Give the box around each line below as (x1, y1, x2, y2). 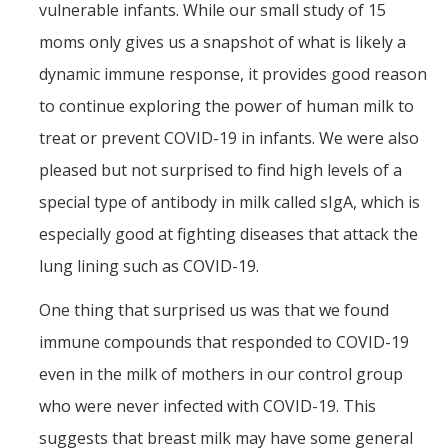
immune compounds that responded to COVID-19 (39, 331, 409, 354)
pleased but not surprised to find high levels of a (39, 159, 402, 182)
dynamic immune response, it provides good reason (39, 63, 427, 86)
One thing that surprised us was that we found (39, 299, 389, 322)
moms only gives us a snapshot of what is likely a (39, 31, 406, 54)
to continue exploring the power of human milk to (39, 95, 414, 118)
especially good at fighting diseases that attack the (39, 223, 418, 246)
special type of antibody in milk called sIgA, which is (39, 191, 420, 214)
